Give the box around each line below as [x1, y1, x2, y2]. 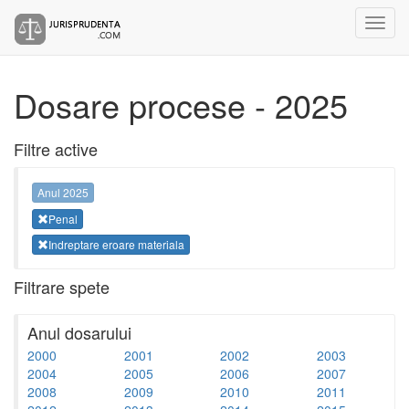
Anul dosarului [27, 320, 131, 344]
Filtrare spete [14, 274, 110, 299]
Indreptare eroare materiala [48, 236, 184, 252]
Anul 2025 [37, 184, 89, 201]
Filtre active [14, 137, 98, 161]
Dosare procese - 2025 [14, 81, 348, 128]
